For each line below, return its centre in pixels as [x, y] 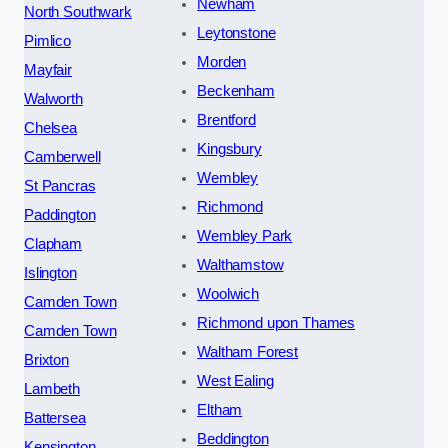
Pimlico [47, 40]
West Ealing [235, 380]
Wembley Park [245, 235]
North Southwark [78, 11]
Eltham [220, 409]
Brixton [46, 359]
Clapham [53, 243]
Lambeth [52, 388]
